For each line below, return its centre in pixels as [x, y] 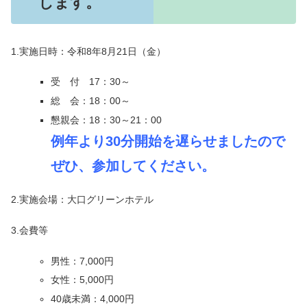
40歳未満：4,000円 [92, 299]
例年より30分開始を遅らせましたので [168, 141]
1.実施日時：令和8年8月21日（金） [88, 51]
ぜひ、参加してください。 [133, 165]
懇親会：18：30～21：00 [106, 120]
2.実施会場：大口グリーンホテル [82, 200]
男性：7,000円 [82, 261]
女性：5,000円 [82, 280]
